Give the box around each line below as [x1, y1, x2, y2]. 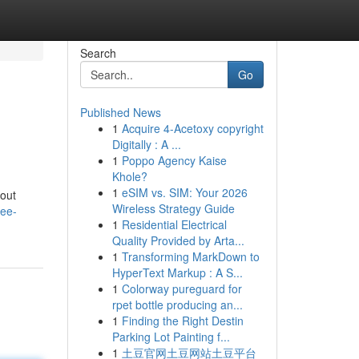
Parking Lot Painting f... [111, 329, 230, 345]
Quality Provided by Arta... [111, 232, 244, 248]
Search [79, 45, 116, 61]
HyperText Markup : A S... [111, 264, 243, 280]
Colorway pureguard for [121, 280, 242, 296]
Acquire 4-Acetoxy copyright [121, 120, 264, 136]
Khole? [111, 168, 147, 184]
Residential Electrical [121, 216, 227, 232]
